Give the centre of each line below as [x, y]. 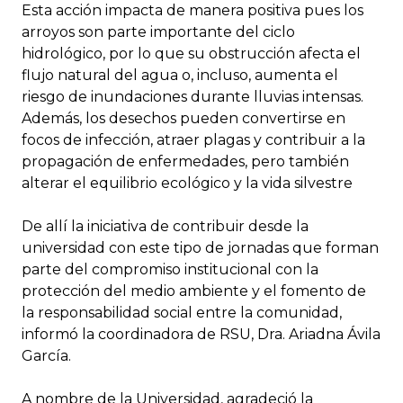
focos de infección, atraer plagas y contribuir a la [193, 140]
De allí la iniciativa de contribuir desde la [165, 227]
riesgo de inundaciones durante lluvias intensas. [193, 97]
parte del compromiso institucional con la [170, 270]
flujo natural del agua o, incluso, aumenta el [180, 76]
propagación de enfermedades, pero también [185, 162]
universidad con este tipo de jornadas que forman [200, 248]
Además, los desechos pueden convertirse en [184, 119]
